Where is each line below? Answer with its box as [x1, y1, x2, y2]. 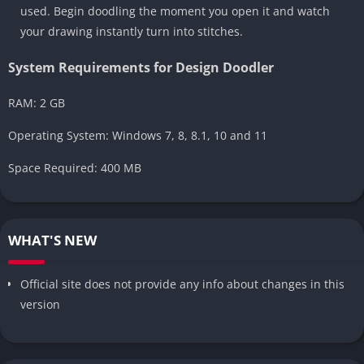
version [20, 296, 60, 312]
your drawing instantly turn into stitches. [20, 23, 243, 39]
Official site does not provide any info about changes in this [20, 275, 344, 292]
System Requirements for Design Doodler [8, 58, 274, 76]
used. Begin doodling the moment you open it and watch [20, 2, 330, 19]
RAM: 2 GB [8, 94, 65, 110]
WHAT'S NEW [8, 230, 97, 249]
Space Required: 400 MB [8, 159, 141, 175]
